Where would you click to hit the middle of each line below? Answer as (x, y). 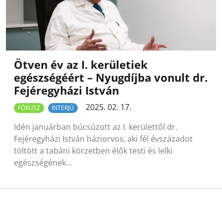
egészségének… (43, 163)
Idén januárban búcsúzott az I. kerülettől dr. (96, 127)
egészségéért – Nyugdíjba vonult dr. (111, 78)
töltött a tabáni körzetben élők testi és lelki (93, 151)
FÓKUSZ (29, 108)
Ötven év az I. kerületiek (81, 65)
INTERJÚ (63, 108)
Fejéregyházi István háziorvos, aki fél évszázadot (103, 139)
